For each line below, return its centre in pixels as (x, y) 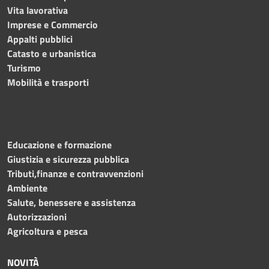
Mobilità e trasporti (48, 82)
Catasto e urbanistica (52, 53)
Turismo (24, 68)
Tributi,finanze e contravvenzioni (75, 173)
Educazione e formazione (59, 144)
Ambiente (27, 188)
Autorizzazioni (37, 216)
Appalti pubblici (40, 39)
